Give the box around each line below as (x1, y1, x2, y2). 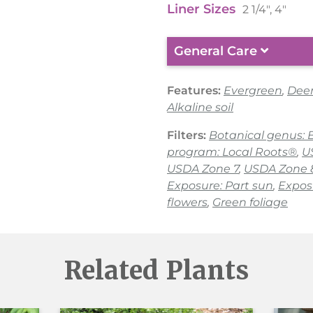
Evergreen (224, 83, 282, 97)
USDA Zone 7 (167, 161, 239, 175)
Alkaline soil (167, 100, 233, 114)
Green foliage (212, 195, 288, 209)
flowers (167, 195, 208, 209)
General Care (174, 43, 261, 59)
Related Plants (64, 254, 249, 286)
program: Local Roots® (167, 145, 297, 159)
